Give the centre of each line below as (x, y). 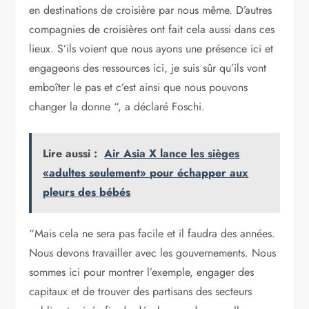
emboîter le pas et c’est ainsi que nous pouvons (139, 87)
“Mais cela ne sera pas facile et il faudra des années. (152, 233)
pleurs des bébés (87, 192)
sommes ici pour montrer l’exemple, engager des (142, 272)
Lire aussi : (70, 153)
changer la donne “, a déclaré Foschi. (117, 106)
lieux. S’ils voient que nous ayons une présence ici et (151, 48)
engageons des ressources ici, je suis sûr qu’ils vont (148, 68)
